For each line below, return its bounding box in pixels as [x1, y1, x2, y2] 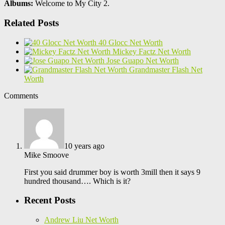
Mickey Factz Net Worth [113, 47, 191, 56]
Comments [4, 91, 38, 100]
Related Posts [4, 17, 59, 28]
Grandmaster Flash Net [129, 65, 202, 74]
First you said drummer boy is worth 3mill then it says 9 [24, 167, 200, 176]
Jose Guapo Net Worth [106, 56, 179, 65]
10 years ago [64, 141, 104, 150]
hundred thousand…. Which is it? [24, 176, 131, 185]
